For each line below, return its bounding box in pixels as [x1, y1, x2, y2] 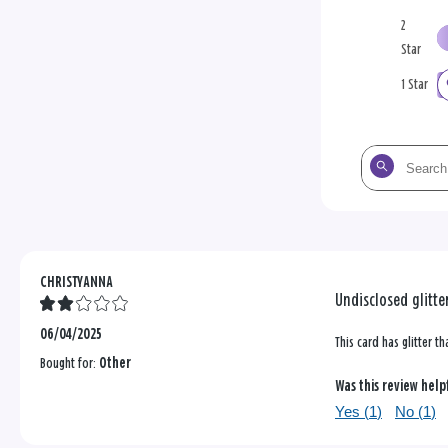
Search [362, 150, 395, 166]
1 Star [401, 77, 428, 93]
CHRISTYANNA [40, 275, 113, 291]
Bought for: [40, 356, 99, 372]
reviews [362, 198, 398, 214]
